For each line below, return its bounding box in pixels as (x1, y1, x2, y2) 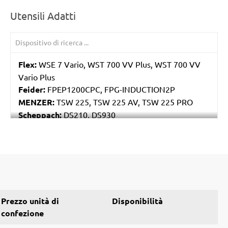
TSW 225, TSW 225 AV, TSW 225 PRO (54, 96, 193, 107)
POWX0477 (88, 122, 132, 132)
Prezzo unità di (1, 195, 59, 206)
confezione (1, 207, 44, 218)
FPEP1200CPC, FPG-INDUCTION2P (45, 83, 175, 94)
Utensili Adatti (10, 9, 76, 22)
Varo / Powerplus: (18, 122, 88, 133)
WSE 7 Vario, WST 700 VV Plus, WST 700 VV (37, 59, 201, 69)
